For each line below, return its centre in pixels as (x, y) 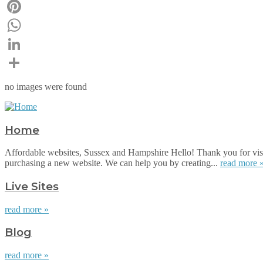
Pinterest (21, 25)
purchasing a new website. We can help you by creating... (112, 163)
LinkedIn (22, 62)
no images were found (46, 86)
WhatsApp (25, 43)
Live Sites (32, 186)
